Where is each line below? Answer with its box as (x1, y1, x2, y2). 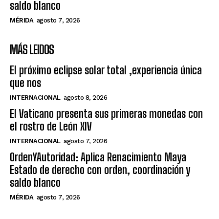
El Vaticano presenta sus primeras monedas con (10, 107, 203, 120)
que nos (10, 76, 41, 89)
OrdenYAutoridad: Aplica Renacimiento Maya (10, 150, 186, 164)
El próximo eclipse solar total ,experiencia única (10, 63, 202, 77)
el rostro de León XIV (10, 119, 92, 133)
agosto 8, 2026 (64, 93, 107, 101)
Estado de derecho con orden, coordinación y (10, 163, 190, 176)
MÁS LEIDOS (10, 42, 54, 57)
